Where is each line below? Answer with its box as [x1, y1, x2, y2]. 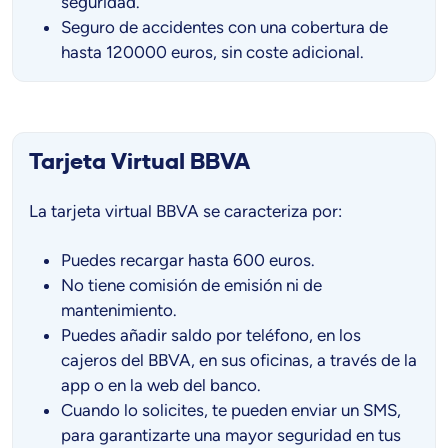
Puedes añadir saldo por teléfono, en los [61, 324, 361, 345]
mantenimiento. [61, 299, 177, 320]
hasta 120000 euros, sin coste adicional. [61, 41, 364, 62]
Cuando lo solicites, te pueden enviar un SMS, [61, 399, 401, 420]
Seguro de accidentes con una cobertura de [61, 16, 388, 37]
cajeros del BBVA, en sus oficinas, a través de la [61, 349, 417, 370]
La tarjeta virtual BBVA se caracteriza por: [29, 200, 342, 221]
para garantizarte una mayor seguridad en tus [61, 424, 401, 445]
